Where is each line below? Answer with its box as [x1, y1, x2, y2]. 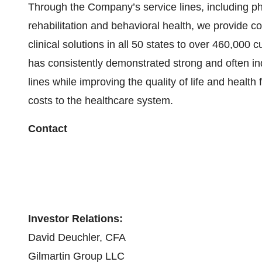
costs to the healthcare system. [28, 95, 173, 106]
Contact [28, 123, 67, 135]
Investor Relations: [28, 213, 123, 225]
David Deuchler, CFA [28, 232, 126, 243]
